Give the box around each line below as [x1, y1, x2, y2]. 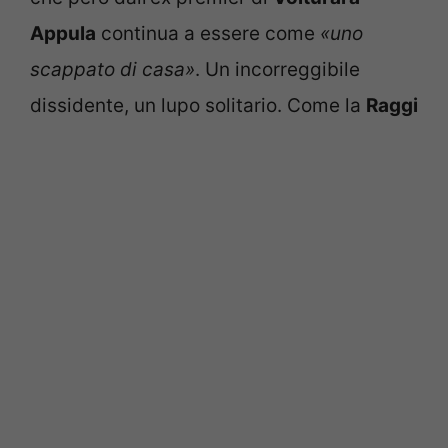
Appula [30, 21, 96, 45]
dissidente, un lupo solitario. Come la [30, 93, 366, 117]
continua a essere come [96, 21, 320, 45]
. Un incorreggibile [195, 57, 360, 81]
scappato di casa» [30, 57, 195, 81]
